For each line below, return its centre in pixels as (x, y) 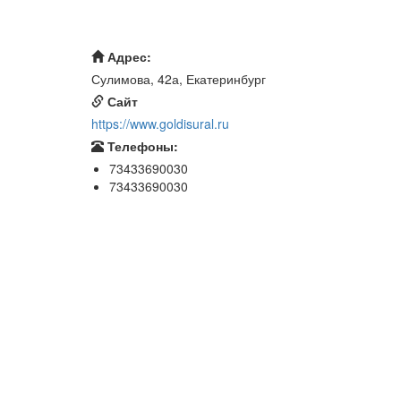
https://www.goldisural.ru (160, 124)
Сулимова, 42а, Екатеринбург (179, 79)
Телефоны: (141, 146)
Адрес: (128, 57)
